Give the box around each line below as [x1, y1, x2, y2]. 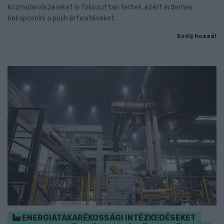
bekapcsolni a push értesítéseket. [7, 14, 116, 23]
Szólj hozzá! [176, 32, 216, 40]
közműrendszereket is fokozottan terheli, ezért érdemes [7, 3, 192, 12]
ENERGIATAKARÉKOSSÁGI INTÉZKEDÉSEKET [20, 212, 196, 222]
